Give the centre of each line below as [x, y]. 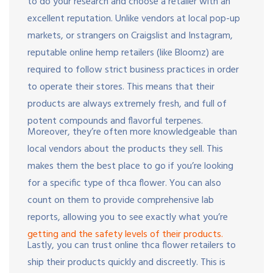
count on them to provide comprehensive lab [121, 200]
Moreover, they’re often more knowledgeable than [132, 132]
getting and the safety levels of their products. [125, 234]
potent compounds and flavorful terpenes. [115, 121]
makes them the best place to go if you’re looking [130, 166]
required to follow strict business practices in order [133, 70]
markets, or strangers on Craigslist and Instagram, [130, 36]
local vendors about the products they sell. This [125, 149]
